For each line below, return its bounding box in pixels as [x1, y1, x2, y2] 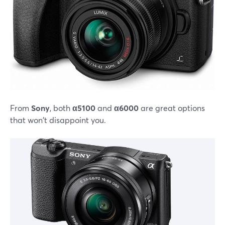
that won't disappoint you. [10, 115, 106, 126]
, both [50, 102, 72, 114]
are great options [139, 102, 205, 114]
